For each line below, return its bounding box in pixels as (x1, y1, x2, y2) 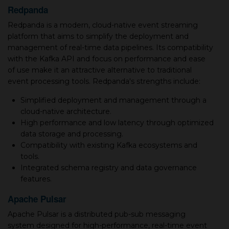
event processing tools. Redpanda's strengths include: (8, 77, 200, 86)
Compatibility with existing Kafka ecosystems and (20, 141, 197, 150)
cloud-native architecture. (20, 107, 111, 116)
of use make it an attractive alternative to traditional (8, 65, 192, 75)
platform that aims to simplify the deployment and (8, 32, 189, 41)
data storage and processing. (20, 129, 123, 139)
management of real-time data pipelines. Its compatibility (8, 43, 213, 52)
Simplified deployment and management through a (20, 96, 207, 105)
